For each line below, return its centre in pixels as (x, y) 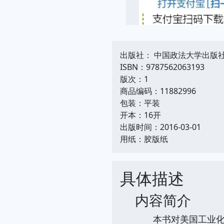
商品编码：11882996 (158, 91)
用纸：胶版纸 (144, 139)
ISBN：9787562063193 (162, 67)
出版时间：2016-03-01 (160, 127)
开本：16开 (140, 115)
